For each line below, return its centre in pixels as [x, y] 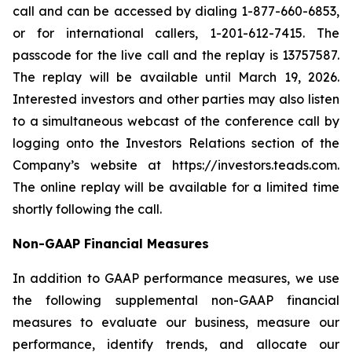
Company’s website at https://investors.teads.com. [176, 165]
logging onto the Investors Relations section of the [176, 143]
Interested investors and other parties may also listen [176, 99]
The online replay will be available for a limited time [176, 187]
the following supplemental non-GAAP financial [176, 300]
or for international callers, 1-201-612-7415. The [176, 33]
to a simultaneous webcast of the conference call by [176, 121]
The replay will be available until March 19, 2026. [176, 77]
